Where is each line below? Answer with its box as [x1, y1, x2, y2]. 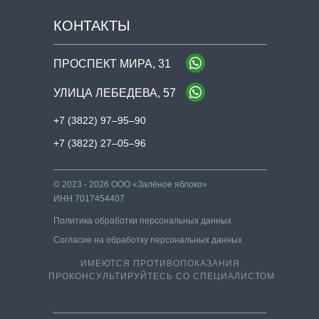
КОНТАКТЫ [53, 18, 130, 34]
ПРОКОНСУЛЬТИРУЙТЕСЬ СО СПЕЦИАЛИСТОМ [48, 271, 275, 282]
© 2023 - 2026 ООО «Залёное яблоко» [53, 179, 207, 190]
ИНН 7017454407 [53, 194, 125, 204]
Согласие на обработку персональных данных [53, 235, 242, 246]
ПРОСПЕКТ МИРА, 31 [53, 58, 171, 70]
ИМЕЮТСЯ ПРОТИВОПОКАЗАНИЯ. [80, 258, 243, 269]
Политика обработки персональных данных [53, 216, 231, 226]
